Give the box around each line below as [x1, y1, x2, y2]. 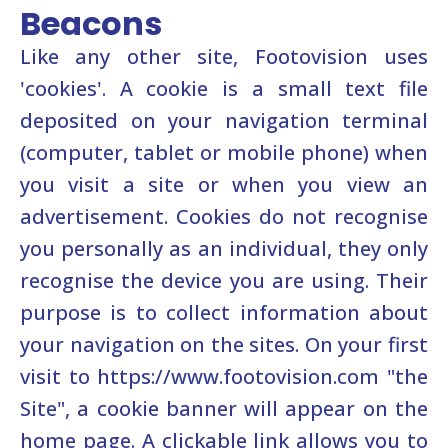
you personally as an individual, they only [20, 235, 428, 262]
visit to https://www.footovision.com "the [20, 363, 428, 390]
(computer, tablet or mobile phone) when [20, 139, 428, 166]
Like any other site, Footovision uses [20, 43, 428, 70]
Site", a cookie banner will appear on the [20, 395, 428, 422]
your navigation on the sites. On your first [20, 331, 428, 358]
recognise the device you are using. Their [20, 267, 428, 294]
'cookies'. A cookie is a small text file [20, 75, 428, 102]
